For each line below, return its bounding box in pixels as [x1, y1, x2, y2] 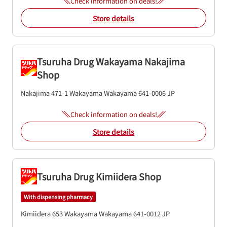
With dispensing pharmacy [24, 193, 93, 201]
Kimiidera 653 [21, 208, 63, 218]
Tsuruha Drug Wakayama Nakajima [37, 55, 185, 68]
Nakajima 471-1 [21, 88, 68, 98]
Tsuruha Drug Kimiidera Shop [37, 170, 161, 183]
